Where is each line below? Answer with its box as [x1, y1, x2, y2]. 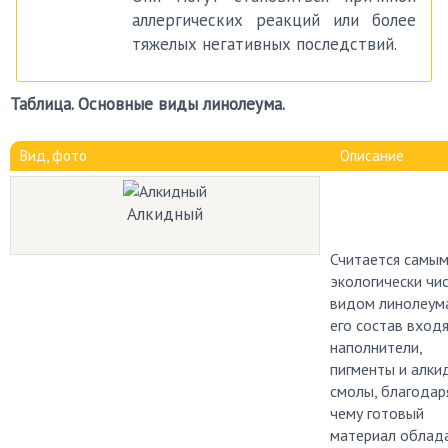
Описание [340, 146, 404, 165]
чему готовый [330, 403, 424, 423]
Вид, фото [20, 146, 87, 165]
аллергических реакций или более [132, 9, 416, 31]
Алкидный [127, 203, 203, 225]
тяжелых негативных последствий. [132, 33, 398, 55]
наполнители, [330, 337, 422, 357]
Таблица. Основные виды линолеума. [10, 93, 285, 115]
